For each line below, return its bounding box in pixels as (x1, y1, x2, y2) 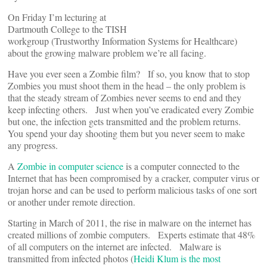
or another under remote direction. (8, 195, 135, 208)
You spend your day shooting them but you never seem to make (8, 127, 245, 139)
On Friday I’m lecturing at (8, 11, 106, 23)
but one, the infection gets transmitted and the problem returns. (8, 115, 246, 128)
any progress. (8, 139, 58, 151)
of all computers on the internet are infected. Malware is (8, 240, 221, 253)
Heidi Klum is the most (133, 252, 221, 265)
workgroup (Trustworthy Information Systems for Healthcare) (8, 35, 237, 47)
